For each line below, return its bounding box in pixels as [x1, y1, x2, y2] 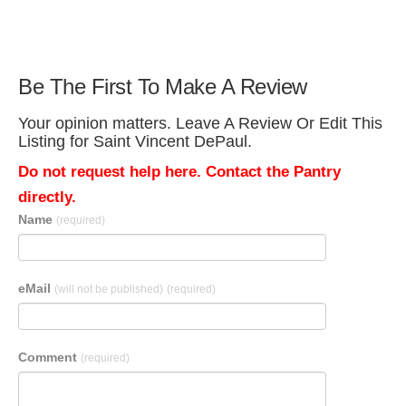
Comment [18, 350, 81, 364]
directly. [18, 188, 76, 206]
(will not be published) [54, 283, 163, 295]
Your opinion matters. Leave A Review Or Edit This [18, 114, 382, 132]
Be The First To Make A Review [18, 74, 307, 99]
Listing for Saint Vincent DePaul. [18, 132, 252, 150]
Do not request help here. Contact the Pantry [18, 163, 341, 180]
